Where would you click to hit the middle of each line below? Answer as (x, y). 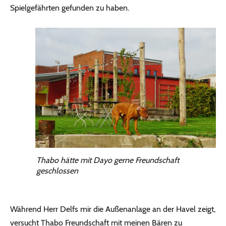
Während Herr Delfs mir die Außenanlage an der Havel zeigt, (113, 209)
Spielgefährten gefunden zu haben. (70, 8)
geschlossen (57, 171)
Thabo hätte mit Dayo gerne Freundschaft (108, 160)
